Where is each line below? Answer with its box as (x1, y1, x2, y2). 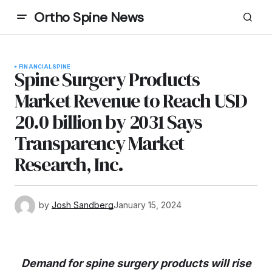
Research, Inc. (15, 151, 124, 178)
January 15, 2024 (114, 199, 182, 210)
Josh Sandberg (52, 199, 114, 210)
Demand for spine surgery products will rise (21, 257, 251, 270)
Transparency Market (15, 130, 184, 157)
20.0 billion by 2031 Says (15, 109, 202, 135)
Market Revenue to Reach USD (15, 87, 247, 114)
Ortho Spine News (34, 8, 144, 26)
